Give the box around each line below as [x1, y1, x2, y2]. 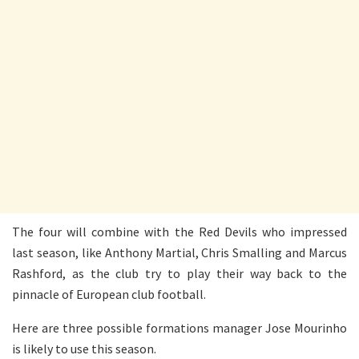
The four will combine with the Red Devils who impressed [12, 224, 347, 240]
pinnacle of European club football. [12, 286, 206, 303]
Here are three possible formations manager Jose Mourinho [12, 320, 347, 337]
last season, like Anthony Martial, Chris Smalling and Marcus [12, 244, 347, 261]
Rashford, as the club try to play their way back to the [12, 265, 347, 282]
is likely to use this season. [12, 341, 156, 357]
